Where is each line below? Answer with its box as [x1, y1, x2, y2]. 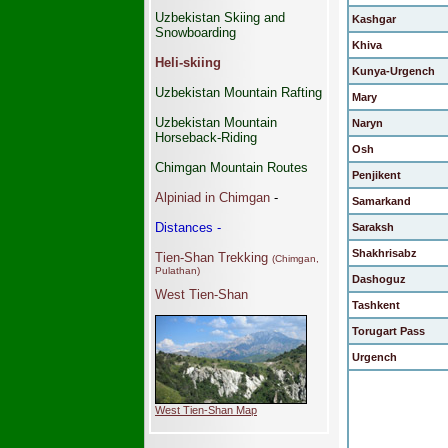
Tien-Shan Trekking [155, 250, 272, 265]
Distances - [155, 220, 221, 235]
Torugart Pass [349, 325, 425, 337]
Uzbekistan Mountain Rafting [155, 85, 322, 100]
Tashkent [349, 299, 400, 311]
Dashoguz [349, 273, 406, 285]
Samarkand [349, 195, 411, 207]
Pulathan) [155, 265, 200, 276]
